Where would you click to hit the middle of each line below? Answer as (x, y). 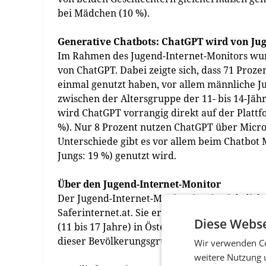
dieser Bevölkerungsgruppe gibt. (132, 241)
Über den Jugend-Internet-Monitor (139, 184)
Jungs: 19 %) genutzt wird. (117, 156)
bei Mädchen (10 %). (104, 13)
